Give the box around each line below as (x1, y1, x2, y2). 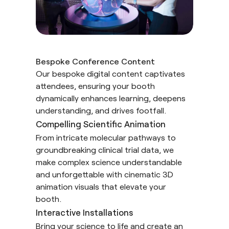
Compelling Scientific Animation (36, 118, 166, 129)
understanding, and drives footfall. (36, 105, 166, 115)
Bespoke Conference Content (36, 56, 155, 66)
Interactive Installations (36, 207, 133, 217)
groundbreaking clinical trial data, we (36, 144, 174, 154)
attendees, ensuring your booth (36, 80, 155, 90)
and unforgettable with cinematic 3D (36, 169, 173, 179)
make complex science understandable (36, 156, 182, 167)
